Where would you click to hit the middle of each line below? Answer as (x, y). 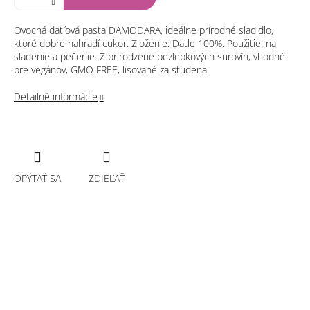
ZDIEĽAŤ (107, 178)
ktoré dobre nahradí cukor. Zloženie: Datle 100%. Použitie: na (145, 44)
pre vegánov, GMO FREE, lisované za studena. (111, 70)
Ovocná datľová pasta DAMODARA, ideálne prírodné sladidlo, (144, 30)
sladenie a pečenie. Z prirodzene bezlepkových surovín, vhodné (149, 57)
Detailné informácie (56, 97)
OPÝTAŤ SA (37, 178)
